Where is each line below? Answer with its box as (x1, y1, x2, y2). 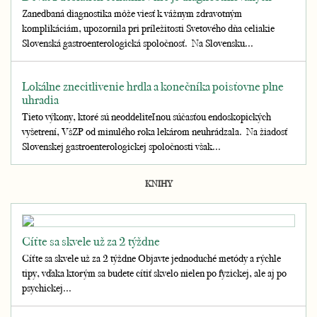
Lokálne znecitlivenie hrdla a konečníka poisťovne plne (22, 78, 284, 94)
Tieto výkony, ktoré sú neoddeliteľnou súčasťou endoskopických (22, 110, 271, 123)
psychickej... (22, 281, 71, 294)
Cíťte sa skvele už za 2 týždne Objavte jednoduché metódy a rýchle (22, 251, 281, 265)
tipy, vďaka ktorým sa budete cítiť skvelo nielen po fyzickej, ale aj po (22, 266, 287, 279)
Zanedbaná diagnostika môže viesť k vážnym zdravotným (22, 6, 242, 20)
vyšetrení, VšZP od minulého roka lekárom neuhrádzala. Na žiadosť (22, 125, 287, 138)
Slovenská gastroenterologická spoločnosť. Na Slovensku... (22, 36, 253, 50)
